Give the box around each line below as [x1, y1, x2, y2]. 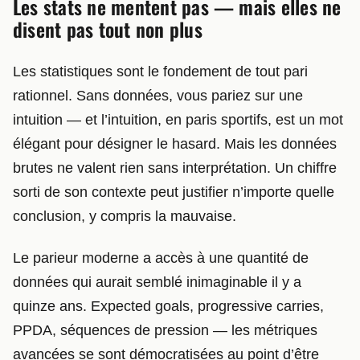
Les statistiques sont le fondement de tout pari [13, 63, 308, 80]
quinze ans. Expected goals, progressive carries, [13, 297, 324, 314]
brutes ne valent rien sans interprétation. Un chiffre [13, 160, 337, 177]
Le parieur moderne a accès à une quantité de [13, 249, 309, 266]
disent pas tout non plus [13, 14, 202, 44]
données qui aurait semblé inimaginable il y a [13, 273, 301, 290]
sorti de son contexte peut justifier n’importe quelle [13, 184, 334, 201]
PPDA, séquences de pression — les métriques [13, 321, 317, 338]
